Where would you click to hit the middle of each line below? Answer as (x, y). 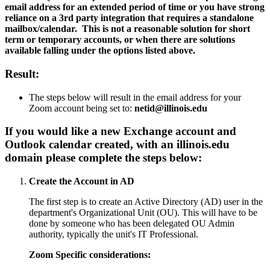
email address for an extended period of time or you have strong (135, 7)
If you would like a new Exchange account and (121, 131)
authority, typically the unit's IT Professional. (114, 234)
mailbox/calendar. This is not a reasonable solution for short (127, 29)
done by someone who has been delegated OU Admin (132, 224)
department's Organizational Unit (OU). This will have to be (143, 213)
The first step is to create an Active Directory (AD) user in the (146, 202)
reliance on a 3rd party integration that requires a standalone (129, 18)
